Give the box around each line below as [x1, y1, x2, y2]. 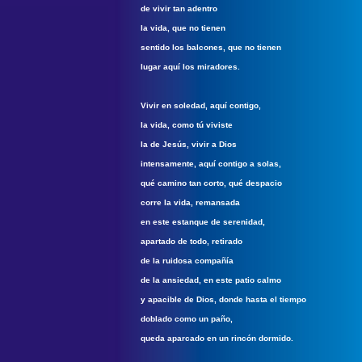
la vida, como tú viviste [141, 120, 233, 129]
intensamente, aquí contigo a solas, [141, 159, 281, 168]
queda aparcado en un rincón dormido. [141, 334, 293, 343]
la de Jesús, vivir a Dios [141, 140, 237, 149]
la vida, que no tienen [141, 23, 225, 32]
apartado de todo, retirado [141, 237, 242, 246]
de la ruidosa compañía [141, 256, 234, 265]
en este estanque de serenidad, [141, 217, 265, 226]
